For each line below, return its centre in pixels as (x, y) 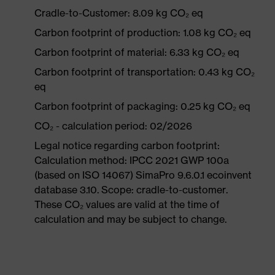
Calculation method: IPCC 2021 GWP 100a (132, 160)
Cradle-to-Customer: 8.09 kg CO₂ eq (119, 13)
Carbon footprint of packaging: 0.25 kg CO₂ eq (142, 106)
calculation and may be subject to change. (130, 219)
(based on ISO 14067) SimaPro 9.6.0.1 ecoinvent (143, 175)
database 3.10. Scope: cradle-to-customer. (131, 190)
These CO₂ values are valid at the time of (127, 204)
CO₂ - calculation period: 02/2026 (113, 126)
